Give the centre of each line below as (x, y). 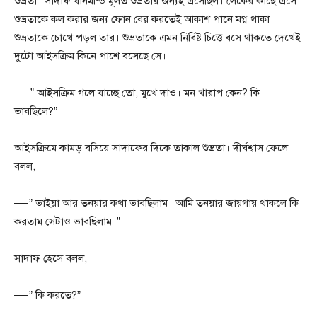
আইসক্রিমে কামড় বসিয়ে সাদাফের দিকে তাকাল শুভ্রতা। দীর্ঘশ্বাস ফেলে (151, 148)
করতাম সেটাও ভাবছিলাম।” (67, 222)
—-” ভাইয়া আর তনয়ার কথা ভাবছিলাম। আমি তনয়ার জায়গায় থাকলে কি (156, 203)
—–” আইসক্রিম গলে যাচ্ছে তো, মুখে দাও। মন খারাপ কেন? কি (137, 93)
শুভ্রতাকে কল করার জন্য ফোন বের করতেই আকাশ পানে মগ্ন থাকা (142, 19)
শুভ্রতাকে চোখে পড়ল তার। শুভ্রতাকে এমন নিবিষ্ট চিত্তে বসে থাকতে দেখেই (157, 38)
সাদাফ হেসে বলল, (51, 259)
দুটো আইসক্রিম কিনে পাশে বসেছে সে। (90, 56)
